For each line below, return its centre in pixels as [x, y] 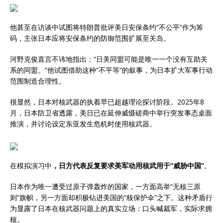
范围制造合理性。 [38, 81]
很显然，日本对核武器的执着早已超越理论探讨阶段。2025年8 [107, 102]
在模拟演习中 [31, 165]
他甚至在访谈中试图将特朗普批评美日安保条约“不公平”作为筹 [107, 27]
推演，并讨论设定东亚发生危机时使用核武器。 [83, 123]
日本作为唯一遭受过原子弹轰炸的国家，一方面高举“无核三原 [105, 186]
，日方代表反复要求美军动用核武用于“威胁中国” [128, 165]
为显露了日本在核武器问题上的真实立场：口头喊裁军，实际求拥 [111, 208]
